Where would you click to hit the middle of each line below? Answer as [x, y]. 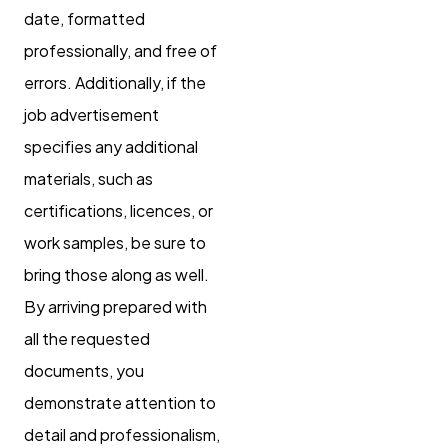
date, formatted [84, 18]
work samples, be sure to [115, 242]
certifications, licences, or [118, 210]
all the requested [87, 338]
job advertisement [91, 114]
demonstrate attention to [120, 402]
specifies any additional [111, 146]
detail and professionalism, [122, 434]
